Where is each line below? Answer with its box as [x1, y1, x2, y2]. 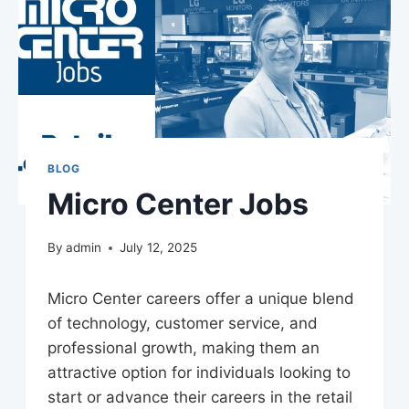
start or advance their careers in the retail [47, 388, 352, 407]
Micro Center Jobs [47, 185, 309, 222]
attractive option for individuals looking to [47, 363, 351, 383]
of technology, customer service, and [47, 314, 318, 333]
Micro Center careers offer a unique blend [47, 289, 354, 309]
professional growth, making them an [47, 339, 320, 358]
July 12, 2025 [120, 240, 198, 256]
